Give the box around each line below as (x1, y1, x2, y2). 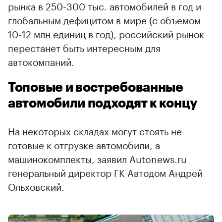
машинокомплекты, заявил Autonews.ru (8, 150, 187, 166)
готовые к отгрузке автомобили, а (8, 136, 160, 152)
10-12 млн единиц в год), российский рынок (8, 25, 204, 41)
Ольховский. (8, 178, 64, 193)
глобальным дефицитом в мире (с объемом (8, 11, 201, 27)
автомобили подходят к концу (8, 97, 197, 110)
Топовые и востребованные (8, 81, 183, 94)
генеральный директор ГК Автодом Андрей (8, 164, 203, 179)
